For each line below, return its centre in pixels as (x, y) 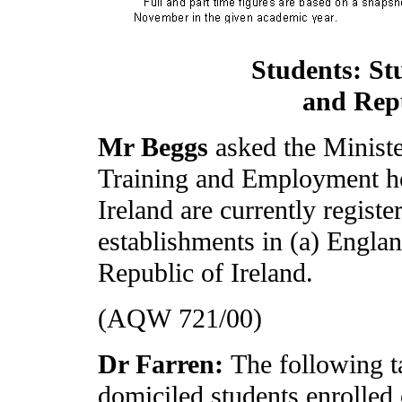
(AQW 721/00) (180, 319)
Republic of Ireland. (205, 273)
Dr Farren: (164, 364)
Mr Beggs (157, 147)
